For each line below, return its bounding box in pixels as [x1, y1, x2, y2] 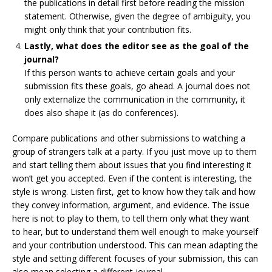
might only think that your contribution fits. [24, 24, 191, 35]
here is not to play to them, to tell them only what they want [12, 212, 250, 224]
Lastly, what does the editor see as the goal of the [24, 40, 249, 52]
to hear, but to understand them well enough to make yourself [12, 226, 258, 237]
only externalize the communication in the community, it [24, 93, 245, 105]
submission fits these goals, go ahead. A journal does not [24, 80, 250, 92]
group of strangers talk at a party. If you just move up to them [12, 146, 257, 157]
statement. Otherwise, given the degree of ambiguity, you [24, 10, 251, 22]
